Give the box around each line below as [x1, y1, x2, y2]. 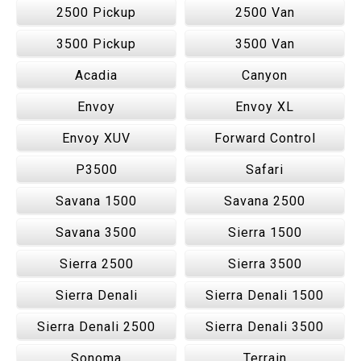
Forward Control [214, 131, 316, 146]
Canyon [242, 68, 288, 83]
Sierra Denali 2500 [37, 319, 156, 334]
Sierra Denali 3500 [205, 319, 324, 334]
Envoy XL [235, 99, 294, 114]
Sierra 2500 [59, 256, 134, 272]
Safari [246, 162, 284, 177]
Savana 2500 [224, 193, 305, 209]
